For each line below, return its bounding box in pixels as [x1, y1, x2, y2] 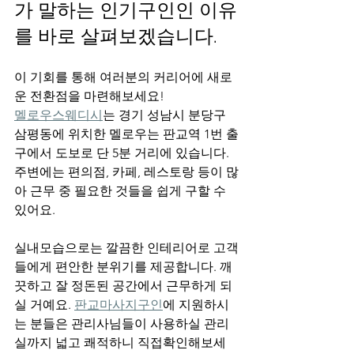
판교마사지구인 [74, 297, 163, 312]
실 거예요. [14, 297, 74, 312]
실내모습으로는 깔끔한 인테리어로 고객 [14, 240, 239, 255]
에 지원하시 [163, 297, 229, 312]
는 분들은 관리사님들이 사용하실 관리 [14, 316, 229, 331]
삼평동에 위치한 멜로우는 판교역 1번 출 [14, 126, 239, 141]
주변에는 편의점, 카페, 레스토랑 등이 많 [14, 164, 239, 179]
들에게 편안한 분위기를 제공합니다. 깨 [14, 259, 232, 274]
